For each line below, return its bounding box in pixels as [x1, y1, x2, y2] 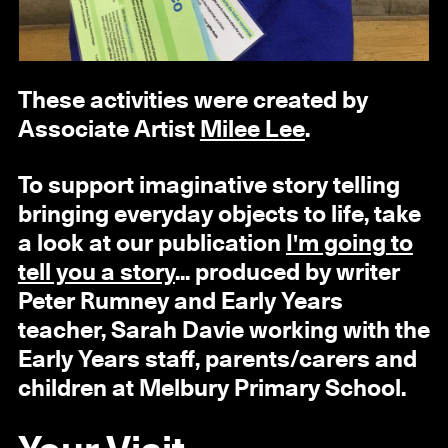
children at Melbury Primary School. [17, 376, 406, 401]
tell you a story [17, 260, 175, 285]
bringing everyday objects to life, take [17, 202, 421, 227]
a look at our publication [17, 231, 286, 256]
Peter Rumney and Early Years [17, 289, 343, 314]
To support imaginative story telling [17, 173, 400, 198]
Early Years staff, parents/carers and [17, 347, 417, 372]
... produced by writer [174, 260, 400, 285]
